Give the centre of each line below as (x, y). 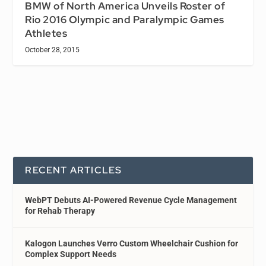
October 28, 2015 (53, 50)
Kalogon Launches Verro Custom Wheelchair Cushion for (132, 243)
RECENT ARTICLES (74, 170)
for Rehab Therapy (60, 210)
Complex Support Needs (71, 254)
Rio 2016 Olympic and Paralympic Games (125, 19)
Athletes (46, 33)
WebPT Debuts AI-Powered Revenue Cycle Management (131, 200)
